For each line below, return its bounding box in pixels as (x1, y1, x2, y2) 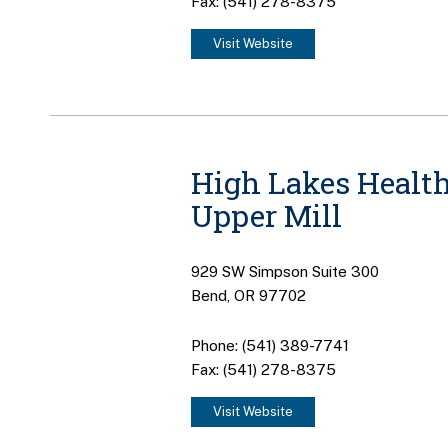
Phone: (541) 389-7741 (190, 337, 349, 355)
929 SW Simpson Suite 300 (190, 262, 379, 280)
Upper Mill (190, 195, 342, 235)
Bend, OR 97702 (190, 286, 306, 304)
